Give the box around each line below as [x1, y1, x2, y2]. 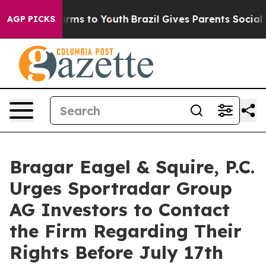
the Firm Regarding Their [9, 220, 242, 242]
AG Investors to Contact [9, 198, 230, 221]
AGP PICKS [7, 14, 55, 24]
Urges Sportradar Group [9, 177, 232, 199]
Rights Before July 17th [9, 241, 223, 264]
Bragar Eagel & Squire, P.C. [9, 156, 255, 178]
